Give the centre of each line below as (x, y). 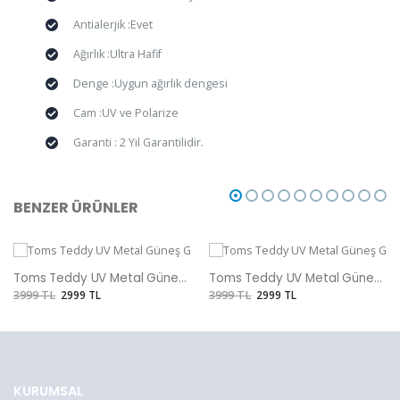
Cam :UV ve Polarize (125, 113)
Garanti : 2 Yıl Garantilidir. (138, 143)
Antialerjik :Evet (112, 25)
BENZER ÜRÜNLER (76, 207)
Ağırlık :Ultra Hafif (117, 54)
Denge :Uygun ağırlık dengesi (150, 84)
